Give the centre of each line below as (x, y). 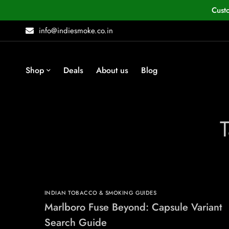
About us (112, 70)
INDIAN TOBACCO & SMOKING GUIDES (101, 193)
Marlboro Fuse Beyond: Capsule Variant (133, 207)
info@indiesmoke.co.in (76, 31)
